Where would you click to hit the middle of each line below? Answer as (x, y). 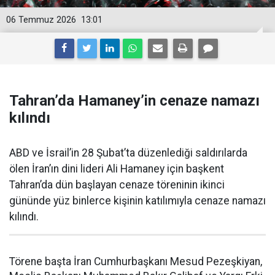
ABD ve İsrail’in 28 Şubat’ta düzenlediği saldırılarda (128, 153)
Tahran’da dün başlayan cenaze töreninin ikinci (117, 185)
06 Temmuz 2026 (41, 20)
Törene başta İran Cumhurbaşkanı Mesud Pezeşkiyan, (136, 261)
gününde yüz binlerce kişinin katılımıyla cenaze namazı (137, 201)
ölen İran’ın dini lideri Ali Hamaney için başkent (117, 169)
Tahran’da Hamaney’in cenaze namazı (134, 101)
